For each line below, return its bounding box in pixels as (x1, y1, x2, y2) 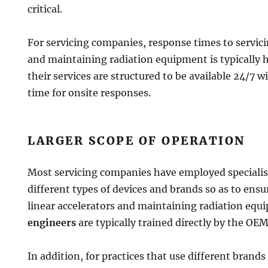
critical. (28, 3, 63, 16)
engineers (28, 217, 77, 229)
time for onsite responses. (28, 87, 151, 99)
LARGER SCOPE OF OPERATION (28, 133, 245, 148)
